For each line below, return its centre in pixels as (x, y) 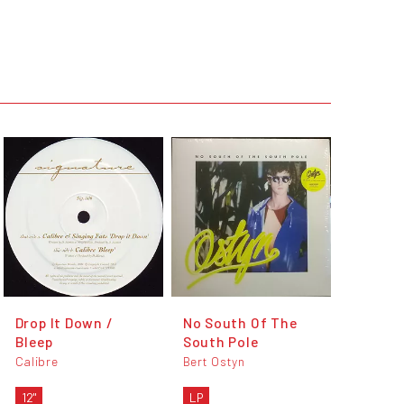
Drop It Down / (64, 323)
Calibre (37, 362)
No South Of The (240, 323)
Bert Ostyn (214, 362)
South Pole (220, 342)
